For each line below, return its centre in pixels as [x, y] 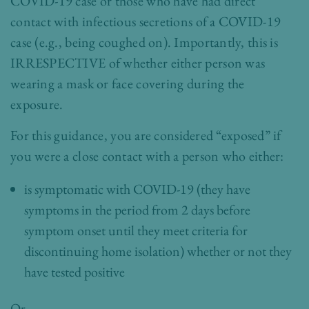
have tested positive [74, 272]
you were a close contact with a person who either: [147, 156]
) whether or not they [236, 251]
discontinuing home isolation [102, 251]
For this [31, 136]
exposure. [37, 104]
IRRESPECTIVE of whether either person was [138, 63]
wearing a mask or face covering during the [128, 84]
